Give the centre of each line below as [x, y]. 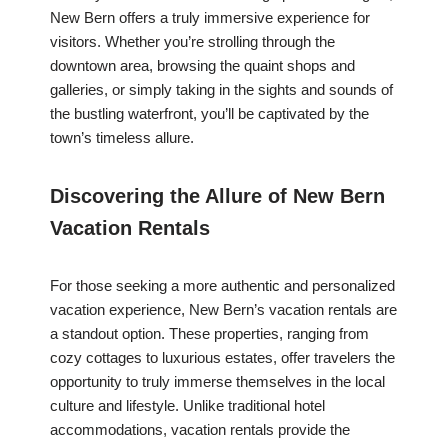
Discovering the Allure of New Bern [217, 196]
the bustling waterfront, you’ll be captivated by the [209, 114]
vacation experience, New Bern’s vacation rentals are [223, 310]
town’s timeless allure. [122, 138]
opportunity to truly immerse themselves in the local [217, 382]
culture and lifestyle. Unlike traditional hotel [187, 406]
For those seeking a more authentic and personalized [222, 286]
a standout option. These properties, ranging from [209, 334]
